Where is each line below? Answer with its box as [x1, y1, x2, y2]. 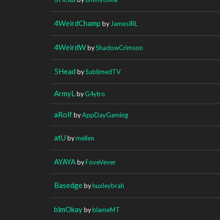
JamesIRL [110, 19, 137, 27]
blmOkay [54, 204, 82, 214]
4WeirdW [54, 42, 86, 52]
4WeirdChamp [54, 18, 101, 27]
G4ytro [85, 89, 105, 98]
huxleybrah [92, 181, 124, 190]
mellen [76, 134, 94, 142]
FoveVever [85, 158, 116, 166]
